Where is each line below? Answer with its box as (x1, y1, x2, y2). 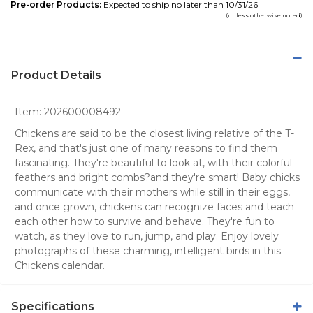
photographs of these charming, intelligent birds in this (15, 244, 281, 257)
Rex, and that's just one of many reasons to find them (15, 141, 277, 154)
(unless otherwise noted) (226, 11, 303, 19)
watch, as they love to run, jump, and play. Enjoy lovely (15, 229, 279, 242)
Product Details (11, 68, 101, 82)
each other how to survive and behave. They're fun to (15, 214, 275, 228)
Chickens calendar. (15, 259, 105, 272)
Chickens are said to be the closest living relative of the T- (15, 126, 294, 140)
